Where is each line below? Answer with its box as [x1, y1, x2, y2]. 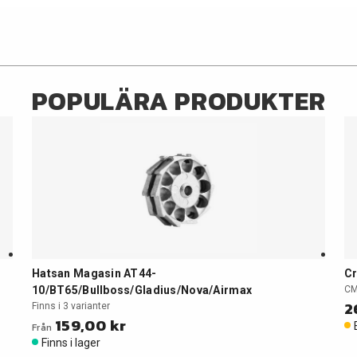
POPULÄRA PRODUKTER [31, 82, 326, 120]
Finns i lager [41, 336, 100, 349]
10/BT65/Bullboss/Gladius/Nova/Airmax [31, 284, 253, 296]
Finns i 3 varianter [31, 300, 110, 312]
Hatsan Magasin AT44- [31, 267, 157, 280]
